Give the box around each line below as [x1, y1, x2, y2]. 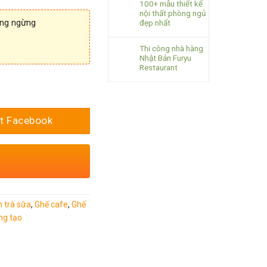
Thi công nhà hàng [139, 44, 203, 53]
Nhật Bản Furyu [139, 53, 191, 63]
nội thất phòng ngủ [139, 8, 206, 18]
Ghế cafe [35, 199, 68, 209]
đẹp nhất [139, 18, 170, 27]
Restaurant [139, 63, 178, 72]
